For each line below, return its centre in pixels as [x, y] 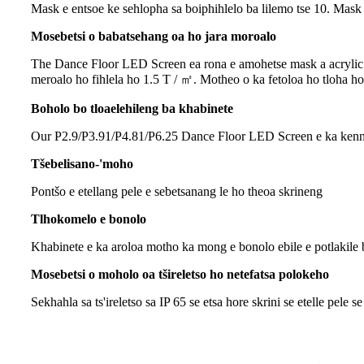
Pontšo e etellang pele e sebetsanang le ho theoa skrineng [177, 192]
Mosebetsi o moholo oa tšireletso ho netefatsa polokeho [180, 275]
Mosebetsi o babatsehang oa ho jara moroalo [154, 37]
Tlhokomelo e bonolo [89, 219]
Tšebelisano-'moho [82, 164]
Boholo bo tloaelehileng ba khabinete [132, 109]
